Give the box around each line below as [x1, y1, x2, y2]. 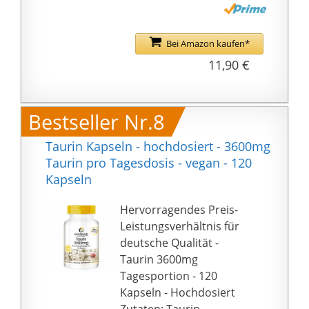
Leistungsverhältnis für [120, 219, 240, 235]
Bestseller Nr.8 [28, 108, 165, 136]
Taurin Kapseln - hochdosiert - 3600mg [46, 138, 270, 155]
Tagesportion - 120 [120, 268, 218, 284]
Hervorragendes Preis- [120, 202, 239, 218]
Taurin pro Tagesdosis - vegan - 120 [46, 154, 252, 172]
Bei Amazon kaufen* [166, 37, 250, 50]
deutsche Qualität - [120, 235, 219, 251]
